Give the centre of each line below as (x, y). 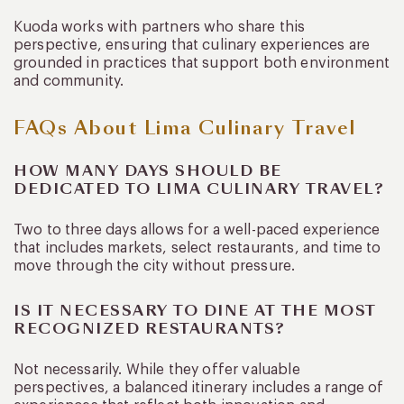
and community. (69, 81)
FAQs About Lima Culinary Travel (185, 128)
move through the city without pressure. (155, 266)
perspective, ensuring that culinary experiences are (192, 45)
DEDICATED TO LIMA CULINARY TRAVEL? (199, 188)
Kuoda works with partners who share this (160, 27)
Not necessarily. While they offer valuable (157, 369)
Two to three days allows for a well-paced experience (197, 230)
